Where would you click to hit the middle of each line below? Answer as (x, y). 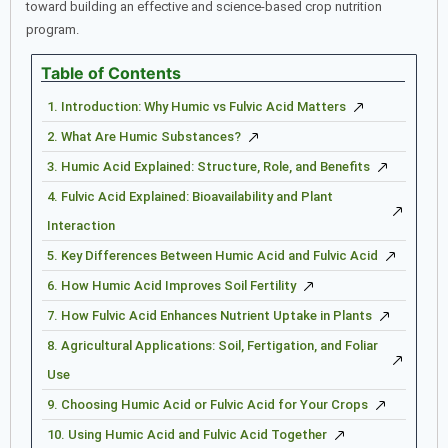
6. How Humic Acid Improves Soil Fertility (171, 286)
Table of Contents (111, 73)
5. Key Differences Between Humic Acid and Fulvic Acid (212, 256)
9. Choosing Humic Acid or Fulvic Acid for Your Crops (207, 405)
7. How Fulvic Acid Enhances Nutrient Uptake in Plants (209, 316)
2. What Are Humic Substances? (144, 137)
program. (52, 30)
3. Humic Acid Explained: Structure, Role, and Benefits (208, 167)
